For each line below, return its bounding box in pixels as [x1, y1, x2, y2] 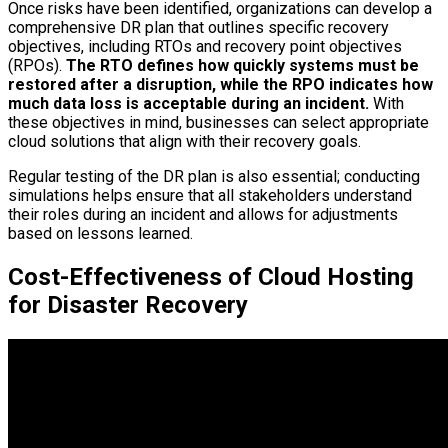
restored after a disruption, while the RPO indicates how [8, 75, 433, 95]
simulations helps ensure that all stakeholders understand [8, 186, 412, 206]
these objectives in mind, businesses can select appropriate [8, 113, 429, 133]
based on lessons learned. [8, 224, 193, 244]
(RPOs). [8, 56, 62, 76]
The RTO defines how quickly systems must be [62, 56, 419, 76]
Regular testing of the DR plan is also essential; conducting [8, 167, 420, 187]
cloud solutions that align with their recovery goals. [8, 132, 361, 152]
